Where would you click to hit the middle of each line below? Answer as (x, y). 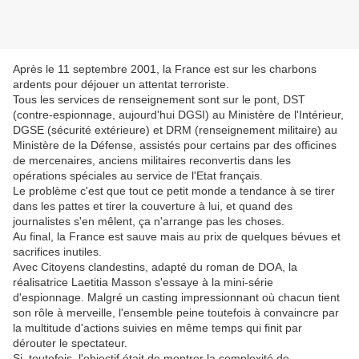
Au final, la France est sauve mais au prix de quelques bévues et (177, 237)
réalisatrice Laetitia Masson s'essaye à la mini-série (143, 282)
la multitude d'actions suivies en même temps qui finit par (157, 328)
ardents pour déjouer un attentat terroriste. (121, 85)
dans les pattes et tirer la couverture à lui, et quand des (153, 206)
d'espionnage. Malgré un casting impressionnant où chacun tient (176, 298)
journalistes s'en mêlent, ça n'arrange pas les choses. (149, 222)
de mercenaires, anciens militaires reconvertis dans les (152, 161)
